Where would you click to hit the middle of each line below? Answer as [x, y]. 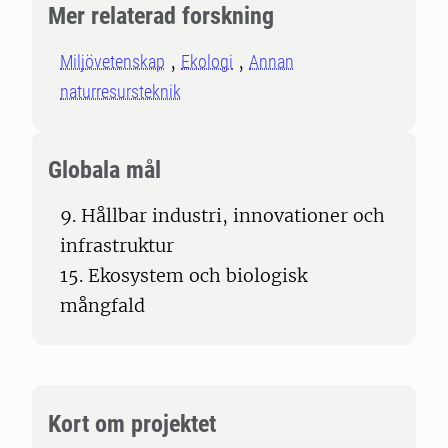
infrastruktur [117, 245]
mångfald [102, 305]
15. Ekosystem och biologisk [183, 275]
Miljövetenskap [112, 61]
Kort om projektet [132, 424]
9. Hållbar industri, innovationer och [222, 215]
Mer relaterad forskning [161, 16]
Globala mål [104, 170]
